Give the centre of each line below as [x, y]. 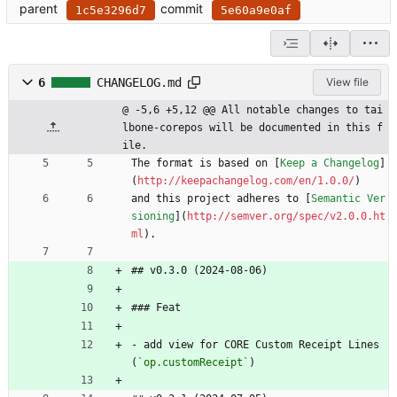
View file [347, 82]
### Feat [156, 308]
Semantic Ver [348, 199]
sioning [153, 217]
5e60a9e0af [256, 10]
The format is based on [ [206, 163]
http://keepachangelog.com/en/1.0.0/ [246, 181]
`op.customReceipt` [193, 363]
